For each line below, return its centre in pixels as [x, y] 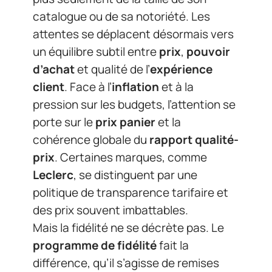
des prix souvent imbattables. [110, 210]
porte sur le [64, 122]
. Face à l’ [88, 87]
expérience [181, 70]
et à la [176, 87]
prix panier [125, 122]
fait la [173, 246]
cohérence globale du [91, 140]
